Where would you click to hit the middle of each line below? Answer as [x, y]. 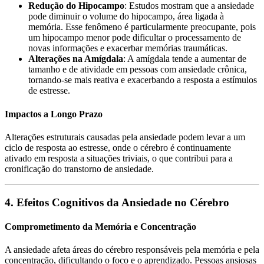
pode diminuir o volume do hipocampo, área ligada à [126, 16]
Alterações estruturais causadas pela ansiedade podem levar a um [125, 137]
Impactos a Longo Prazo [54, 114]
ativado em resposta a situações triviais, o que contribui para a [119, 158]
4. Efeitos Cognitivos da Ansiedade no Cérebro [117, 202]
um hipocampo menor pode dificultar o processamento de [135, 38]
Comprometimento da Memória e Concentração [100, 226]
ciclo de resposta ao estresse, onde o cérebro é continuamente [118, 147]
